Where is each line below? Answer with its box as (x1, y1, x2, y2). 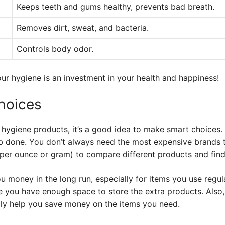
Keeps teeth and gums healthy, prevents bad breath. (17, 2, 214, 12)
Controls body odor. (17, 44, 93, 54)
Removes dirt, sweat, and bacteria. (17, 23, 149, 33)
